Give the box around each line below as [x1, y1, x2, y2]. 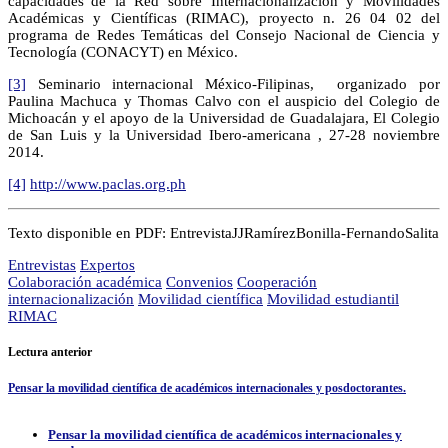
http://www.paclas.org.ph [30, 175, 186, 192]
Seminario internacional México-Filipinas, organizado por [26, 75, 440, 92]
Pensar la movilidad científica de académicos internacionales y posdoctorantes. [8, 381, 406, 396]
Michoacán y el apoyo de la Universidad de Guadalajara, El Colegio [8, 109, 440, 126]
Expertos [80, 256, 135, 273]
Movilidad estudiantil [267, 290, 399, 307]
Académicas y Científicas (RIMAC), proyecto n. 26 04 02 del [8, 9, 440, 26]
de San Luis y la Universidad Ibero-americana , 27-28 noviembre [8, 126, 440, 143]
